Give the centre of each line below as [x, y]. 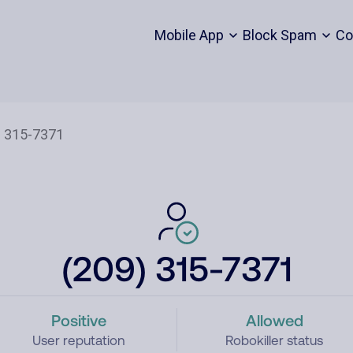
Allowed [274, 320]
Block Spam [279, 35]
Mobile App [189, 35]
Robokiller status [275, 340]
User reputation [78, 340]
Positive [78, 320]
